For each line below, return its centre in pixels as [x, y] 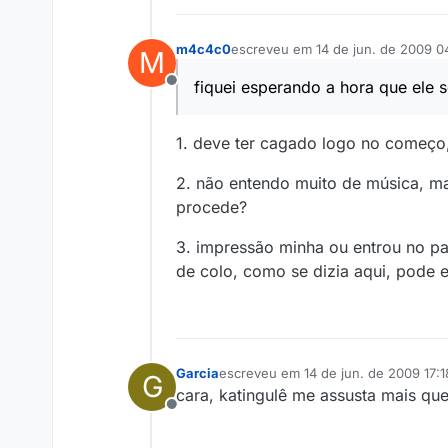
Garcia [197, 373]
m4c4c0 [203, 49]
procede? [211, 207]
